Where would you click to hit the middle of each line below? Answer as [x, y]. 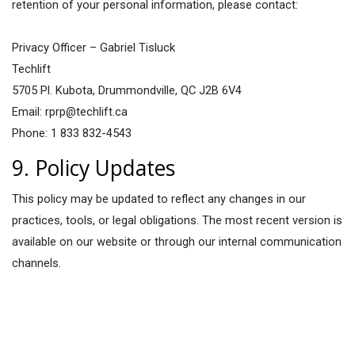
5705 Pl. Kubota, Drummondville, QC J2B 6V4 [127, 90]
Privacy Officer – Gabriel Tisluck [94, 48]
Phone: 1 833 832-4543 [72, 133]
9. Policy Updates [94, 168]
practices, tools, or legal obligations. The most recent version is [177, 220]
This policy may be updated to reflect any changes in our [159, 199]
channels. [36, 263]
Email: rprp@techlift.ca [70, 112]
